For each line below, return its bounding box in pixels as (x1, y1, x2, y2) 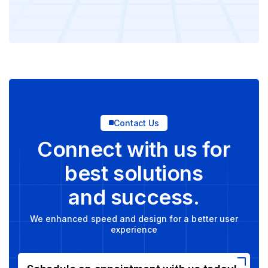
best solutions (65, 160, 203, 185)
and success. (68, 184, 200, 209)
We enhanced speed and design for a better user (30, 213, 238, 224)
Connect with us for (37, 136, 231, 162)
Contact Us (114, 117, 159, 128)
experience (110, 224, 158, 234)
